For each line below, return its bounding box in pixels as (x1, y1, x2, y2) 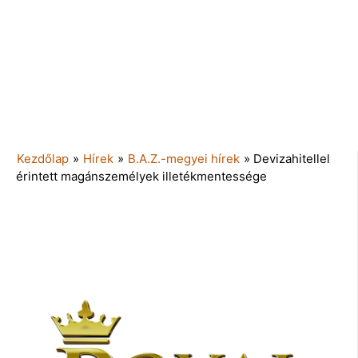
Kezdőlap (17, 150, 69, 166)
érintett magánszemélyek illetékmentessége (16, 168, 267, 184)
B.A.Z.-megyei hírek (128, 150, 240, 166)
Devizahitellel (253, 150, 330, 166)
